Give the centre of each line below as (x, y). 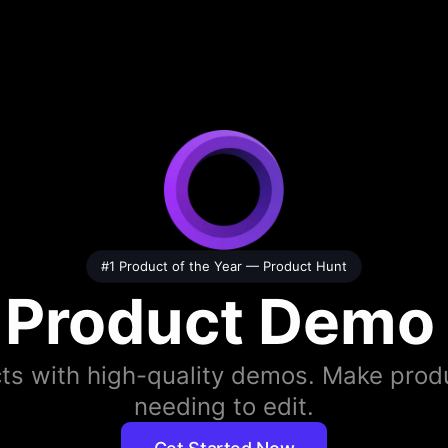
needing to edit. (224, 406)
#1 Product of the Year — (182, 266)
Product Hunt (305, 266)
